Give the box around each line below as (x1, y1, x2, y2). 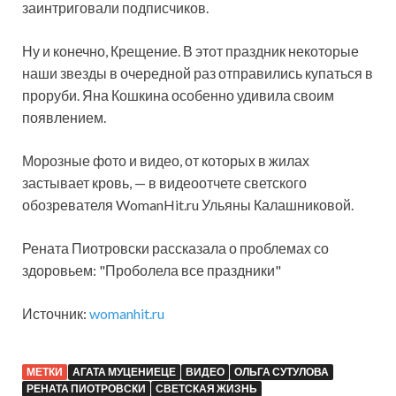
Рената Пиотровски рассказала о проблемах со (22, 240, 329, 257)
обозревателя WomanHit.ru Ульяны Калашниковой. (22, 196, 354, 214)
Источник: (22, 305, 89, 323)
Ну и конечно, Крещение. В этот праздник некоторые (22, 42, 359, 60)
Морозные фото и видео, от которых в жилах (22, 152, 309, 170)
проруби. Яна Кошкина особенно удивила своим (22, 87, 334, 104)
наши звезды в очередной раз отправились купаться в (22, 65, 373, 82)
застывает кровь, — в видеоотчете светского (22, 174, 307, 192)
